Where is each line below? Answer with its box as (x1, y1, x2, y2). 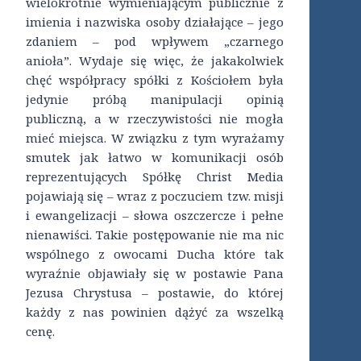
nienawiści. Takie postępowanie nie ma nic (26, 226, 284, 243)
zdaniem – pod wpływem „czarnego (26, 33, 284, 50)
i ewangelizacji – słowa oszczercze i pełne (26, 207, 284, 224)
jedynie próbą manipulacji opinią (26, 91, 284, 108)
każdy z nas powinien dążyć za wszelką (26, 304, 284, 321)
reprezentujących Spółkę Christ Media (26, 168, 284, 185)
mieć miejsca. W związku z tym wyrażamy (26, 130, 284, 147)
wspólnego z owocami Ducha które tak (26, 246, 284, 263)
